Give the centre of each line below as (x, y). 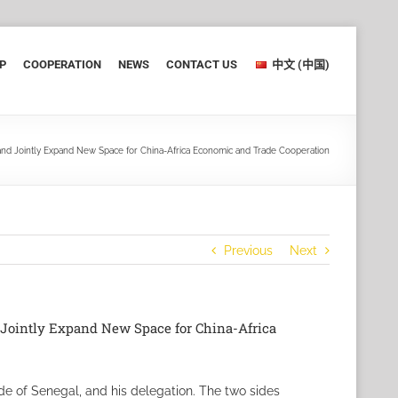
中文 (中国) (301, 64)
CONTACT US (202, 64)
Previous (248, 251)
